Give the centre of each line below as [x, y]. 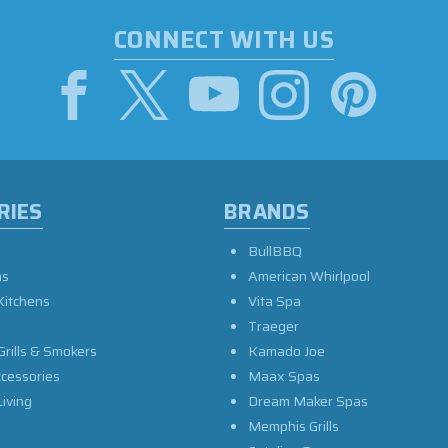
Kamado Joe [286, 350]
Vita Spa [274, 300]
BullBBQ [275, 250]
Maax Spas [284, 375]
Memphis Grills [293, 425]
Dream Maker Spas [308, 400]
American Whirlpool [309, 275]
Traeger [273, 325]
